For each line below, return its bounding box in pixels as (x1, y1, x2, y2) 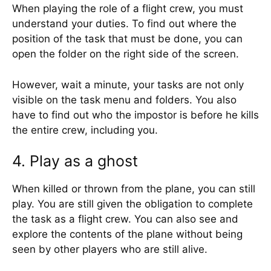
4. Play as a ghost (12, 152, 138, 170)
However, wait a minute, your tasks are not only (12, 78, 244, 91)
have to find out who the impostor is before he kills (12, 108, 259, 121)
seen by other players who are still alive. (12, 243, 207, 255)
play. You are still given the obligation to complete (12, 198, 253, 210)
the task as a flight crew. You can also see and (12, 213, 238, 225)
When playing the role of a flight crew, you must (12, 2, 243, 15)
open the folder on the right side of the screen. (12, 48, 239, 60)
